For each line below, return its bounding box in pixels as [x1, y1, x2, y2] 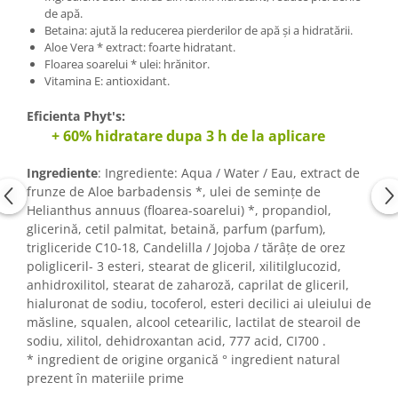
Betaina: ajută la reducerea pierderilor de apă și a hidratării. [44, 21, 353, 38]
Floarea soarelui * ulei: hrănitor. [44, 55, 210, 72]
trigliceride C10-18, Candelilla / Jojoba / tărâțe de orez [27, 238, 346, 256]
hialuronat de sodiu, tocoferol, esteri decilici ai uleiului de [27, 294, 371, 312]
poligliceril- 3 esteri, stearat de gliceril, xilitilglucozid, [27, 257, 341, 275]
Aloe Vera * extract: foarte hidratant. [44, 38, 235, 55]
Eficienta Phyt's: [27, 107, 125, 124]
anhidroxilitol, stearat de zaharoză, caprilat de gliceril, [27, 275, 349, 293]
